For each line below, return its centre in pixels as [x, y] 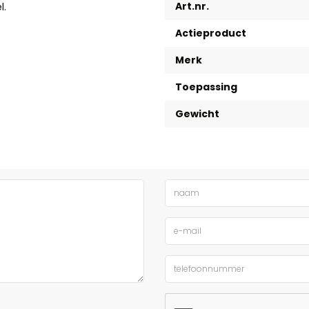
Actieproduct [211, 33]
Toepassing [206, 87]
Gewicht [197, 114]
